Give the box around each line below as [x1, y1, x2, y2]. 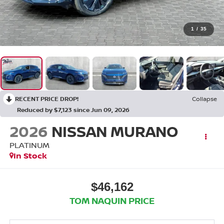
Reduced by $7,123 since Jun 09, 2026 [17, 105, 129, 114]
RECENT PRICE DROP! [15, 94, 78, 103]
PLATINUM [9, 139, 49, 151]
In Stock [13, 150, 47, 161]
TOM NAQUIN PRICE [69, 194, 154, 206]
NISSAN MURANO [51, 121, 178, 142]
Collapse [192, 94, 217, 103]
